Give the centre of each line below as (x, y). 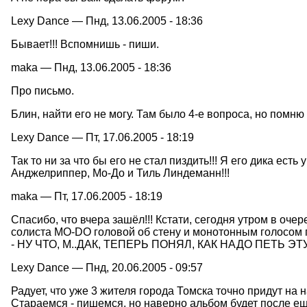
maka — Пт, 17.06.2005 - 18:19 (87, 196)
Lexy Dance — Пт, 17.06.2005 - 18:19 (102, 137)
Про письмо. (42, 90)
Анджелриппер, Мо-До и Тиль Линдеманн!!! (120, 173)
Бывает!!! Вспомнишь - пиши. (85, 44)
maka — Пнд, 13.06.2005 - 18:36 (91, 67)
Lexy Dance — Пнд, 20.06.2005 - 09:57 (107, 267)
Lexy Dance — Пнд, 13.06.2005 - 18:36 (107, 21)
